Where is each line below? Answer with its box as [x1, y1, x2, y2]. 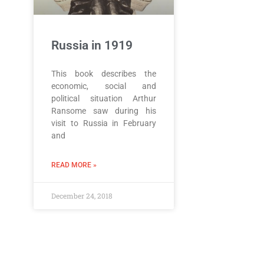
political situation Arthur [51, 93, 156, 103]
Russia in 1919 [51, 38, 133, 52]
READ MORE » [51, 160, 97, 169]
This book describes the [51, 68, 156, 78]
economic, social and [51, 81, 156, 91]
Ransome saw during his [51, 105, 156, 115]
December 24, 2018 [51, 190, 113, 200]
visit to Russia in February [51, 118, 156, 128]
